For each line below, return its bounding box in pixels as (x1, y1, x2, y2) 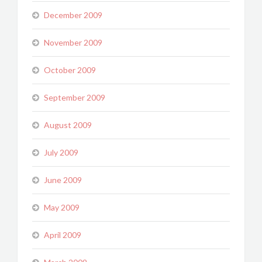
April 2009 (44, 230, 81, 240)
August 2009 (44, 120, 92, 130)
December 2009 (44, 10, 102, 20)
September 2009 (44, 92, 105, 102)
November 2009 (44, 37, 102, 47)
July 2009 (44, 147, 78, 157)
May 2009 (44, 202, 80, 212)
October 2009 (44, 65, 96, 75)
